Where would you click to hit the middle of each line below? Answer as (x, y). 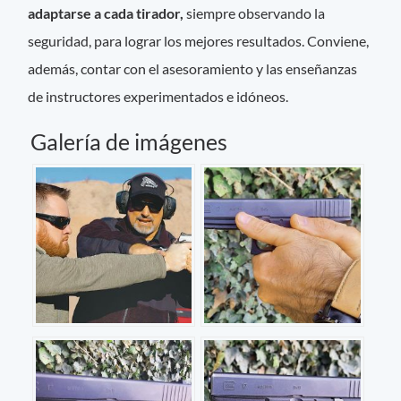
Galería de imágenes (129, 142)
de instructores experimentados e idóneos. (165, 97)
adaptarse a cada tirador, (106, 13)
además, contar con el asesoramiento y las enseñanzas (193, 69)
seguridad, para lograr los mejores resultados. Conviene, (199, 41)
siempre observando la (255, 13)
